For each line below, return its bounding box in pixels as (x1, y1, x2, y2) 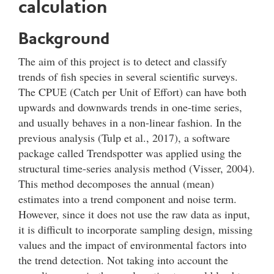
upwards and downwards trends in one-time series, (18, 99, 242, 114)
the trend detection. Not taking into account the (18, 252, 228, 267)
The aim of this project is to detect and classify (18, 53, 227, 68)
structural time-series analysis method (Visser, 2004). (18, 160, 255, 176)
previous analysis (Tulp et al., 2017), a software (18, 130, 230, 145)
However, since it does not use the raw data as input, (18, 206, 250, 221)
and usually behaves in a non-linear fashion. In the (18, 114, 242, 130)
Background (18, 28, 109, 48)
